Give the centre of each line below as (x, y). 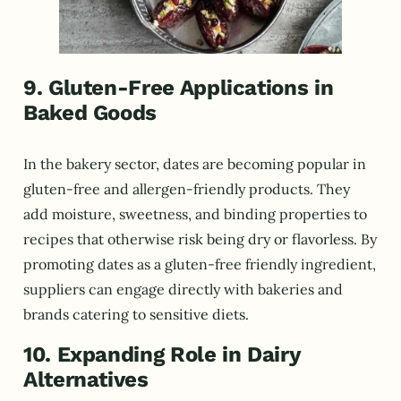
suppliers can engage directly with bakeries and (183, 290)
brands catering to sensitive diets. (136, 315)
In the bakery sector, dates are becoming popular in (195, 164)
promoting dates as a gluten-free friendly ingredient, (200, 264)
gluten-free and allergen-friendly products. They (187, 189)
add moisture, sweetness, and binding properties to (195, 214)
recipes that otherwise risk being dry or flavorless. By (200, 239)
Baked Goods (90, 112)
